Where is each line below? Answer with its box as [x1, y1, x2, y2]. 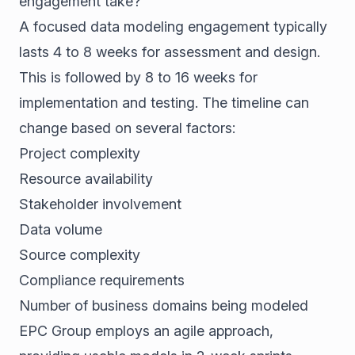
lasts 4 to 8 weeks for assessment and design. [19, 44, 320, 60]
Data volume [19, 221, 102, 238]
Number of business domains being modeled [19, 297, 308, 314]
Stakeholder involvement [19, 196, 181, 212]
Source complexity [19, 246, 140, 263]
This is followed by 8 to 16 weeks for [19, 69, 258, 86]
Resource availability [19, 170, 153, 187]
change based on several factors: [19, 120, 235, 136]
